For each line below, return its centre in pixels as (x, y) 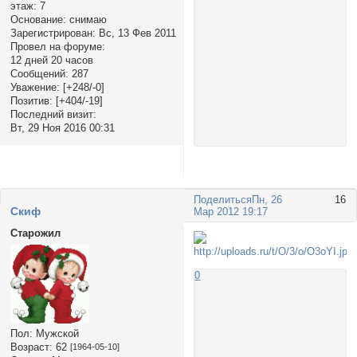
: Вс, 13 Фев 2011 (134, 33)
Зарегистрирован (51, 33)
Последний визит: (53, 115)
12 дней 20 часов (51, 61)
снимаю (86, 20)
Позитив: (31, 101)
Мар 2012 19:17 (231, 212)
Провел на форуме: (57, 47)
